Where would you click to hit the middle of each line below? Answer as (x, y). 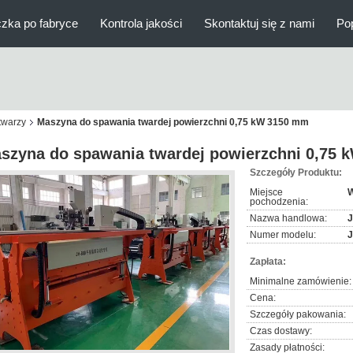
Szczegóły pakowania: (298, 314)
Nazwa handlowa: (288, 218)
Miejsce (266, 192)
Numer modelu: (283, 235)
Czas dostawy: (281, 331)
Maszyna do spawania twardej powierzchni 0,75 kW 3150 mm (173, 122)
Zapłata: (268, 262)
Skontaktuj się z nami (259, 23)
